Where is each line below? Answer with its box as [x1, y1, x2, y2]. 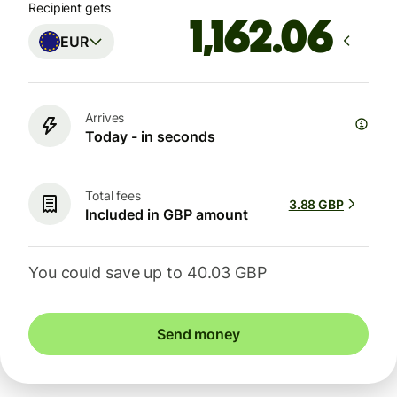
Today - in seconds [85, 127, 215, 145]
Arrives [85, 109, 125, 125]
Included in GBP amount [85, 205, 248, 223]
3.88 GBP [288, 196, 344, 212]
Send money [157, 325, 240, 344]
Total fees [85, 187, 142, 203]
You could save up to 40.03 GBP [28, 263, 267, 283]
